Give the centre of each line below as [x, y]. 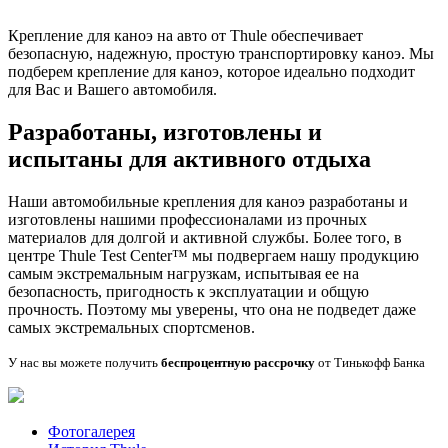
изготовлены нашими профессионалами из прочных [187, 219]
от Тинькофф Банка [370, 362]
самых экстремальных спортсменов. [131, 327]
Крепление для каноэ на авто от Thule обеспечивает [185, 35]
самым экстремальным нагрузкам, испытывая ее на [183, 273]
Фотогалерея [91, 431]
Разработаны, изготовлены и [165, 131]
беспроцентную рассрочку [238, 362]
